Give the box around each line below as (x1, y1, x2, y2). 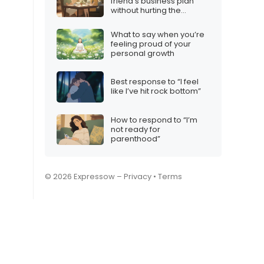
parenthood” (111, 133, 160, 144)
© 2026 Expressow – (45, 171, 124, 183)
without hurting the (111, 5, 181, 16)
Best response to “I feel (111, 76, 199, 88)
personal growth (111, 47, 174, 59)
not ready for (111, 123, 160, 135)
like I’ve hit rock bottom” (111, 85, 201, 97)
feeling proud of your (111, 38, 191, 49)
